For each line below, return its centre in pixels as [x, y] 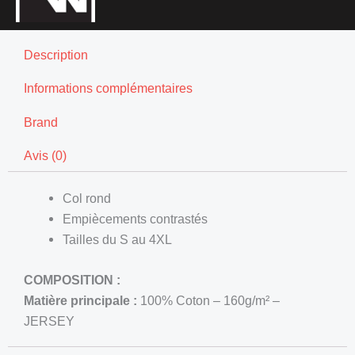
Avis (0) [45, 155]
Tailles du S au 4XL [118, 239]
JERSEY [49, 321]
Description [55, 55]
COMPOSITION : [72, 279]
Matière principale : [80, 300]
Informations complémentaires [108, 88]
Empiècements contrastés [136, 219]
